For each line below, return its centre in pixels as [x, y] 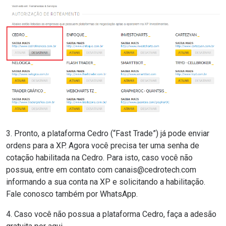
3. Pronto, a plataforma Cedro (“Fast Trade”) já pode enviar [108, 134]
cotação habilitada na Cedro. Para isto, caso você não [99, 158]
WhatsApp [118, 194]
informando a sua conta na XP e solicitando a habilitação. [106, 182]
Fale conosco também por [53, 194]
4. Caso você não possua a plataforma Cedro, [87, 214]
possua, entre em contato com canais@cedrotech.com [101, 170]
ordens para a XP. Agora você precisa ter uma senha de [103, 146]
